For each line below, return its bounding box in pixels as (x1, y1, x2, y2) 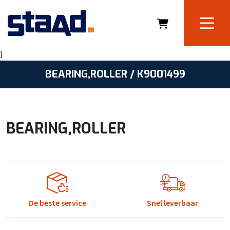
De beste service (29, 198, 86, 208)
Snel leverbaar (147, 198, 198, 208)
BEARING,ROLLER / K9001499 (45, 67, 185, 81)
